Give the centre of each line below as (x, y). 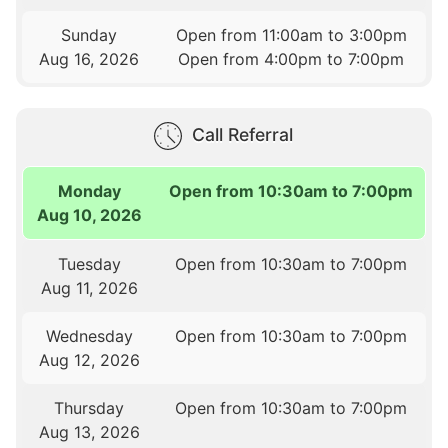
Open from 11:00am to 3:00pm (291, 35)
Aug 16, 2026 (89, 59)
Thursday (89, 408)
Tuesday (89, 264)
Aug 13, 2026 (89, 432)
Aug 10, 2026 (90, 215)
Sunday (89, 35)
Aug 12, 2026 (89, 360)
